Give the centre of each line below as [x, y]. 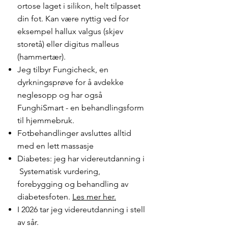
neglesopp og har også [60, 95]
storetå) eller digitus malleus [68, 44]
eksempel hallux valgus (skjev [70, 31]
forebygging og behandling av [73, 184]
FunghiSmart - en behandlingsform [81, 108]
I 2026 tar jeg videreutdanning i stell [81, 209]
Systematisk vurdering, [59, 171]
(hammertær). [42, 57]
